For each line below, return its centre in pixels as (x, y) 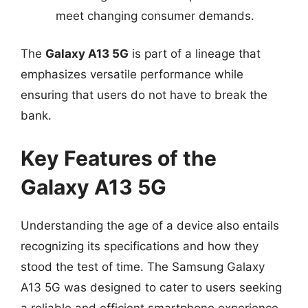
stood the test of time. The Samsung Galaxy (143, 266)
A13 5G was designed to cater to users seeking (151, 287)
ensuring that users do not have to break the (144, 95)
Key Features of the (119, 158)
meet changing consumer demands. (155, 15)
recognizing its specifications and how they (140, 246)
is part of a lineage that (195, 54)
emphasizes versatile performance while (132, 74)
